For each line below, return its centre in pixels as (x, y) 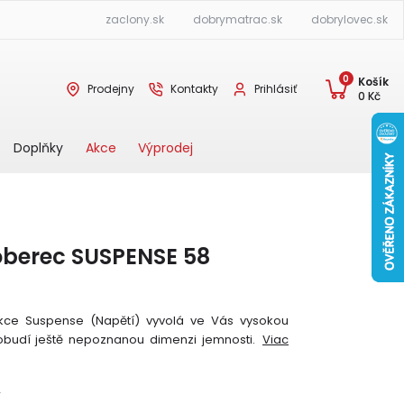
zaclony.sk (134, 19)
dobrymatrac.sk (237, 19)
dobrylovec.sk (349, 19)
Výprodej (165, 147)
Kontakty (194, 89)
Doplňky (38, 148)
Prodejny (110, 89)
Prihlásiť (275, 89)
